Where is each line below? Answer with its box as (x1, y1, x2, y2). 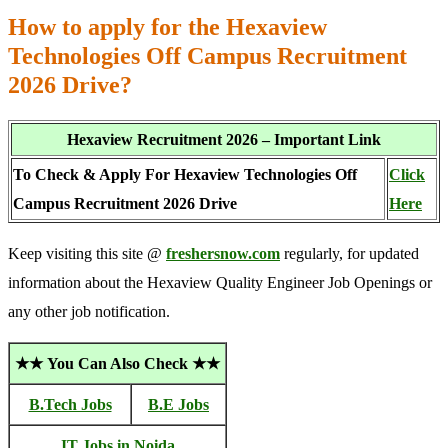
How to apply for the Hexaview (8, 13, 327, 40)
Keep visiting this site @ (8, 244, 166, 262)
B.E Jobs (148, 395, 209, 413)
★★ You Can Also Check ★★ (15, 354, 220, 372)
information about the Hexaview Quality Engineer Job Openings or (8, 273, 432, 291)
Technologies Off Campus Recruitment (8, 42, 407, 69)
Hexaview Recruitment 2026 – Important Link (67, 130, 381, 148)
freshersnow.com (166, 244, 280, 262)
